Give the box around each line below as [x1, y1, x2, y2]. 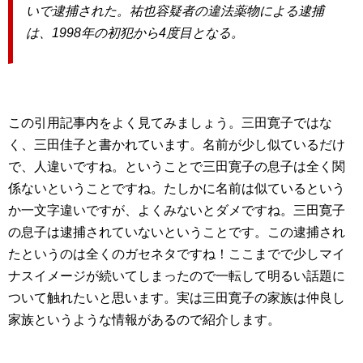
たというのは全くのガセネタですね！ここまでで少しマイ [8, 246, 345, 261]
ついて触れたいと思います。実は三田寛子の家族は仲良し [8, 290, 345, 305]
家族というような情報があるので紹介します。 [8, 312, 280, 327]
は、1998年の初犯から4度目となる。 [26, 25, 244, 40]
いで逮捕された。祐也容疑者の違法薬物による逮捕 [26, 3, 324, 18]
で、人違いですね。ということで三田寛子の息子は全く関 [8, 159, 345, 173]
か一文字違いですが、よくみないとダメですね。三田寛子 [8, 203, 345, 217]
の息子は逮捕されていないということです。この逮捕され [8, 224, 345, 239]
